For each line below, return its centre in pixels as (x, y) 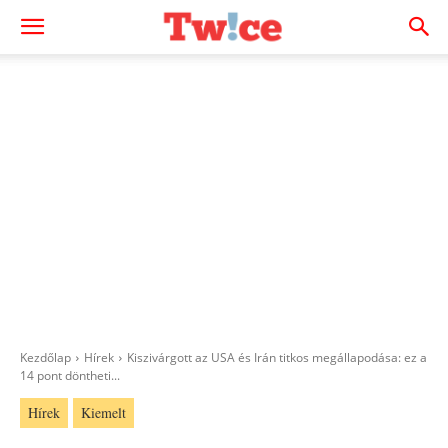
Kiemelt (103, 412)
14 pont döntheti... (70, 375)
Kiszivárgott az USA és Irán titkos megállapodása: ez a (277, 357)
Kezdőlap (45, 357)
